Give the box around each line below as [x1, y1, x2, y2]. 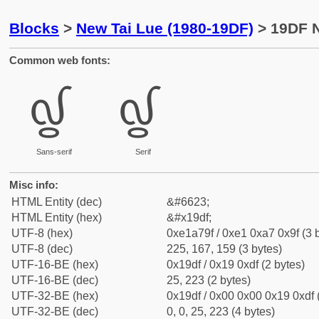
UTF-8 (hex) [11, 227, 73, 239]
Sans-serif [36, 147, 72, 156]
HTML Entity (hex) [11, 211, 102, 224]
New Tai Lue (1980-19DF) [76, 20, 253, 36]
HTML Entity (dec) [11, 196, 102, 208]
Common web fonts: [9, 54, 110, 66]
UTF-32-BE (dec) [11, 305, 98, 318]
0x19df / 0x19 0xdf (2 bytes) [167, 258, 305, 271]
